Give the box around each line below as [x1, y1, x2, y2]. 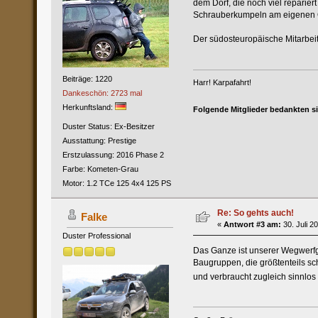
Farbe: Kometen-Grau [62, 164, 138, 173]
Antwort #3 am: [223, 219, 281, 229]
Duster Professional [62, 231, 131, 240]
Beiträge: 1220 [62, 74, 112, 83]
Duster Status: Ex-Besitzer [62, 121, 155, 131]
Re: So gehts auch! [216, 207, 294, 218]
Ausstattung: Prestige [62, 136, 136, 145]
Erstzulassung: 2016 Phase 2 [62, 150, 164, 159]
